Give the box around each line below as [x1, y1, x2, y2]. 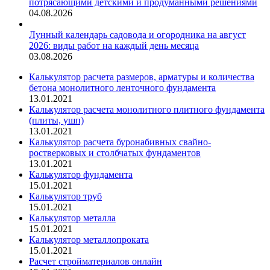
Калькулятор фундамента [29, 169, 133, 180]
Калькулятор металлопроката [29, 234, 149, 245]
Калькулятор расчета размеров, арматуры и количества [29, 71, 254, 82]
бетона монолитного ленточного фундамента [29, 82, 216, 93]
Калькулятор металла [29, 212, 116, 223]
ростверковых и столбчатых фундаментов [29, 147, 201, 158]
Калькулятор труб [29, 190, 102, 201]
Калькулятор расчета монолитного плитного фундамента [29, 104, 265, 115]
